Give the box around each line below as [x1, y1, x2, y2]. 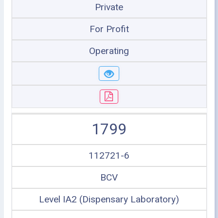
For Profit [89, 23, 129, 35]
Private [95, 1, 123, 13]
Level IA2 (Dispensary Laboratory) [39, 194, 179, 205]
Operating [89, 45, 129, 56]
